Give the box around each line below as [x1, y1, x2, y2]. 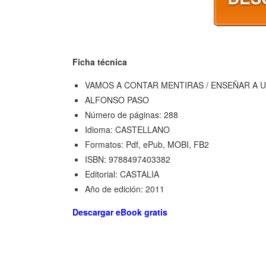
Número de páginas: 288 [85, 108, 178, 121]
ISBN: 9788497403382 [85, 153, 170, 165]
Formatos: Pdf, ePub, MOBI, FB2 [85, 138, 209, 150]
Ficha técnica [72, 55, 127, 68]
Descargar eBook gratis [72, 205, 167, 218]
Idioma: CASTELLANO [85, 123, 170, 135]
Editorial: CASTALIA [85, 167, 159, 180]
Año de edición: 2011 [85, 182, 164, 195]
